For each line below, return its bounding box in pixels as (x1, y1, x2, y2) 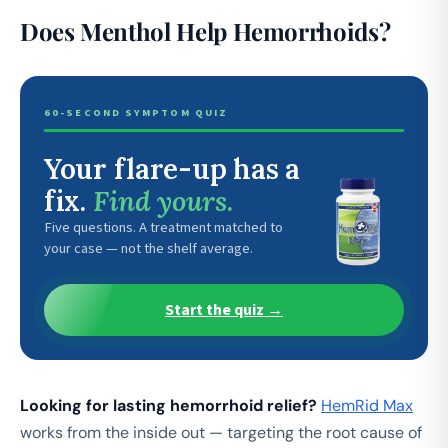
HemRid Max (321, 394, 413, 416)
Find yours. (92, 182, 234, 219)
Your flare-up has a (44, 150, 300, 187)
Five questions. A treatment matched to (44, 216, 283, 238)
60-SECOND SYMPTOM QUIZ (44, 104, 229, 120)
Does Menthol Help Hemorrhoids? (20, 14, 391, 47)
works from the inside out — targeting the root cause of (20, 421, 422, 443)
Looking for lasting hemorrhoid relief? (20, 394, 317, 416)
